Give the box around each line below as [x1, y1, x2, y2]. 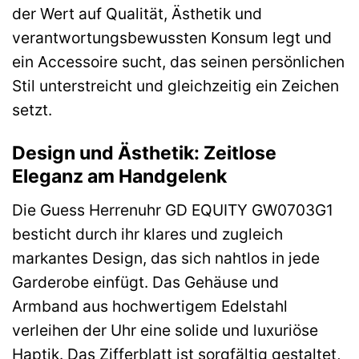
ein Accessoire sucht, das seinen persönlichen [12, 52, 345, 72]
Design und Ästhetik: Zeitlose [12, 142, 276, 165]
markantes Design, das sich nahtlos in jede [12, 248, 320, 268]
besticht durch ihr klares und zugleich [12, 224, 283, 244]
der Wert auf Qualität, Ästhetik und [12, 4, 262, 24]
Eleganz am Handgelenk [12, 165, 227, 188]
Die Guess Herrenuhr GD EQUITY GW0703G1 [12, 200, 333, 220]
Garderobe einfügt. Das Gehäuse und [12, 272, 279, 292]
